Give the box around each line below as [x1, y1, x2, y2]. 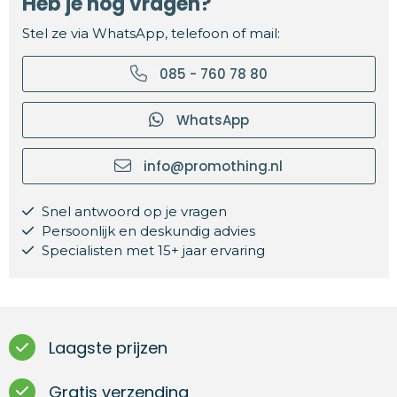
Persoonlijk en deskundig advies [37, 222, 255, 239]
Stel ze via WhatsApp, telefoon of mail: [21, 24, 280, 42]
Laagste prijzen [48, 336, 167, 359]
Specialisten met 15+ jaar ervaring [37, 241, 265, 259]
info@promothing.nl [140, 156, 283, 175]
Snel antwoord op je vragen [37, 202, 227, 220]
